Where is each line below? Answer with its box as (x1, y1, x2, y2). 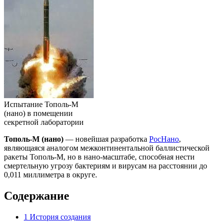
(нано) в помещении (4, 109, 73, 117)
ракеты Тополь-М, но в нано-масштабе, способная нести (4, 152, 195, 161)
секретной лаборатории (4, 117, 84, 126)
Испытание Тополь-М (4, 100, 78, 109)
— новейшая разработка (63, 134, 149, 143)
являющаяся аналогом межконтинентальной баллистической (4, 143, 210, 152)
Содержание (4, 189, 69, 202)
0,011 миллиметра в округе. (4, 170, 97, 179)
